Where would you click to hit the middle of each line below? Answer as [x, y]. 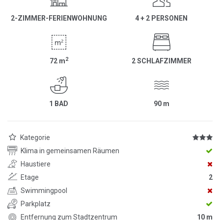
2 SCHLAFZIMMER [161, 61]
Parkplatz [36, 204]
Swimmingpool [44, 190]
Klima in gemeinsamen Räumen [70, 151]
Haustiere [36, 164]
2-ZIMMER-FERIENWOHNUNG [59, 18]
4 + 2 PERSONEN [161, 18]
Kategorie [35, 137]
